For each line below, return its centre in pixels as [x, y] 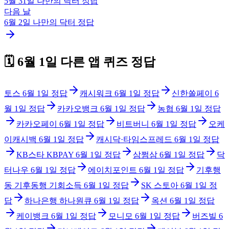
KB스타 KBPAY [45, 154]
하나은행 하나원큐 [58, 200]
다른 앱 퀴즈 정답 [106, 62]
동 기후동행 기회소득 [43, 185]
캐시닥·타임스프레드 [134, 139]
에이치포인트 [112, 170]
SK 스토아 [160, 185]
